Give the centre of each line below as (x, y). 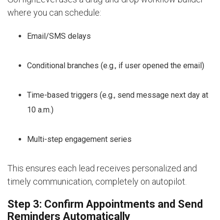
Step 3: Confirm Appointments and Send (105, 204)
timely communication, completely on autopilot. (97, 181)
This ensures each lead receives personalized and (102, 168)
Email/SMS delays (59, 36)
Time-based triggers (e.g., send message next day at (118, 95)
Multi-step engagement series (79, 139)
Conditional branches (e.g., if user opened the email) (116, 65)
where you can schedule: (54, 12)
